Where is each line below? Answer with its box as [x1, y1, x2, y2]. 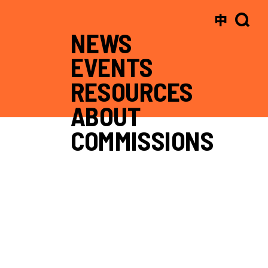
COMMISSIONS [71, 124, 214, 156]
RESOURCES [71, 75, 193, 107]
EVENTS [71, 51, 153, 83]
